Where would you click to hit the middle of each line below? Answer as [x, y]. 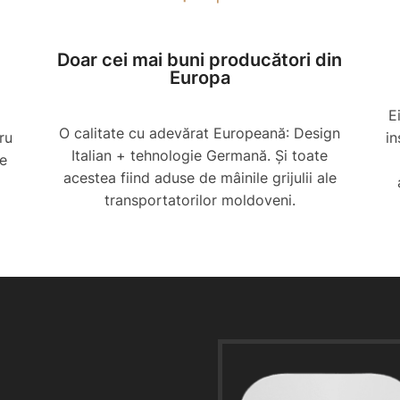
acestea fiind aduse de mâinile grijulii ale [200, 178]
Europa [200, 78]
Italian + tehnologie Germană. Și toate [200, 156]
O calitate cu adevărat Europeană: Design [200, 133]
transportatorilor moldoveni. [200, 200]
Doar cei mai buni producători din [200, 60]
